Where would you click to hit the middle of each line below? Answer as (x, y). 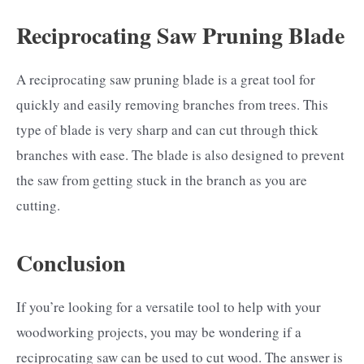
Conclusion (71, 263)
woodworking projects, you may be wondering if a (159, 332)
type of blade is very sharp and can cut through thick (167, 129)
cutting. (38, 205)
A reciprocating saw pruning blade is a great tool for (166, 79)
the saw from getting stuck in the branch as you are (162, 180)
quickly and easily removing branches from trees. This (172, 104)
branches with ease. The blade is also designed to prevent (180, 154)
